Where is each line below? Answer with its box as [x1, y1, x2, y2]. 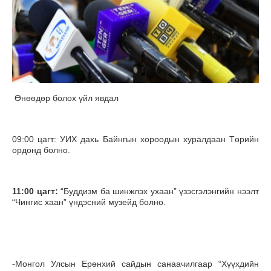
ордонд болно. [12, 145, 73, 155]
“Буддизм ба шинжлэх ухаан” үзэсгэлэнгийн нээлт [57, 186, 260, 197]
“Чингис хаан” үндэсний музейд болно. [12, 197, 166, 207]
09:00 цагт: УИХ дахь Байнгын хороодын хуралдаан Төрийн [12, 134, 259, 145]
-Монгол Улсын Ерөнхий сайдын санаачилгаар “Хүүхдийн [12, 259, 259, 269]
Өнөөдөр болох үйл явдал [12, 93, 121, 103]
